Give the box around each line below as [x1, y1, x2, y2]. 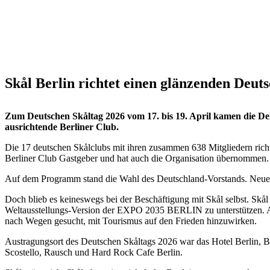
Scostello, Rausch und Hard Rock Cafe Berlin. [5, 247, 183, 257]
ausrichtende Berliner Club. [5, 122, 119, 132]
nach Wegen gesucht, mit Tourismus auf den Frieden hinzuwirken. [5, 216, 257, 226]
